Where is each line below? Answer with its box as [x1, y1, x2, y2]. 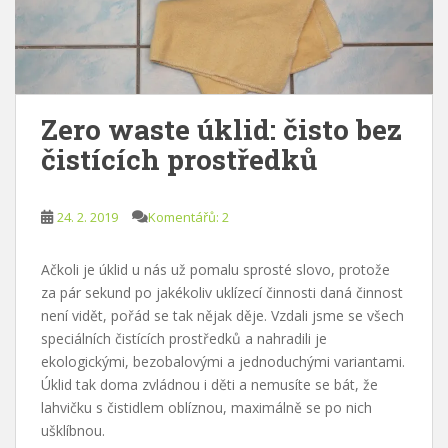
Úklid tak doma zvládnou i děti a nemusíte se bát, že [41, 374, 378, 394]
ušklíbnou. [41, 420, 105, 440]
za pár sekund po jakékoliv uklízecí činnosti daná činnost [41, 282, 403, 302]
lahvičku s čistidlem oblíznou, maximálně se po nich [41, 397, 372, 417]
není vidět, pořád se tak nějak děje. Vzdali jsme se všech [41, 305, 404, 325]
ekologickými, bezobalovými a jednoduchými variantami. [41, 351, 405, 371]
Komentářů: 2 [148, 207, 229, 226]
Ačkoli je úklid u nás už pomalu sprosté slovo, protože [41, 259, 390, 279]
